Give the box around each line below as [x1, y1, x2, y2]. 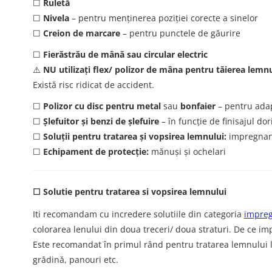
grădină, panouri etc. [32, 254, 118, 266]
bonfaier [180, 100, 216, 112]
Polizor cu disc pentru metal [42, 100, 161, 112]
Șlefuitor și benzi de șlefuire [42, 115, 159, 127]
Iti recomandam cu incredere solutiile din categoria [32, 208, 244, 220]
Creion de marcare [42, 27, 120, 39]
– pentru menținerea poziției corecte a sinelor [69, 12, 258, 24]
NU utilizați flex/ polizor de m [42, 64, 168, 76]
